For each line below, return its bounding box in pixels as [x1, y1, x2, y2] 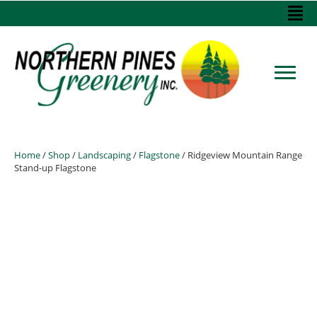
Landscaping [78, 148, 131, 161]
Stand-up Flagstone [14, 161, 96, 174]
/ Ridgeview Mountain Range [180, 148, 302, 161]
